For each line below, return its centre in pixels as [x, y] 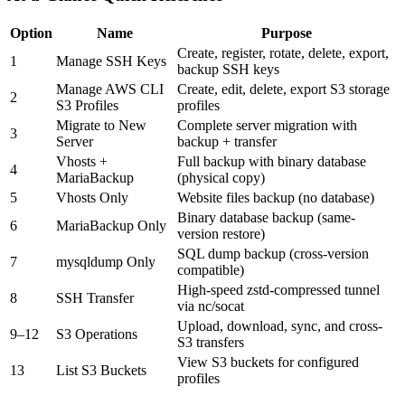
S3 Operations [97, 334]
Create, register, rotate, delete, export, [283, 52]
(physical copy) [221, 177]
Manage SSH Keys [111, 61]
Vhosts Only [92, 197]
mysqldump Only [106, 261]
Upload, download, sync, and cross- [280, 325]
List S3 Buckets [101, 370]
